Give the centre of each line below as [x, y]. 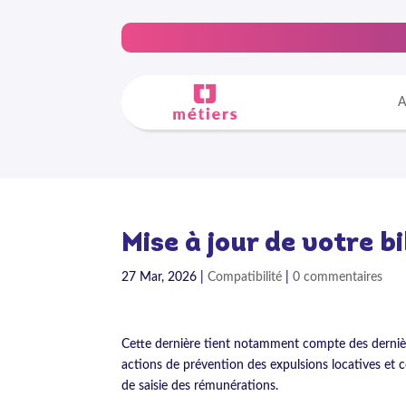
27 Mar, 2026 [159, 277]
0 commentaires [338, 277]
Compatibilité [245, 277]
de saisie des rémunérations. [200, 386]
